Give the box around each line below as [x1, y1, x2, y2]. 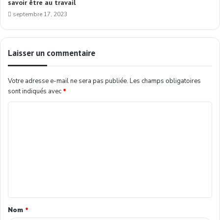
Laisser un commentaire [8, 48, 95, 59]
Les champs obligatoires [130, 77, 201, 86]
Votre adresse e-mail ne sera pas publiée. [8, 77, 128, 86]
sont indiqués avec [8, 87, 63, 96]
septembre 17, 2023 [13, 10, 67, 19]
